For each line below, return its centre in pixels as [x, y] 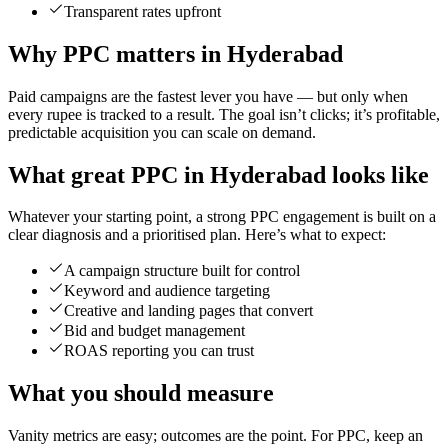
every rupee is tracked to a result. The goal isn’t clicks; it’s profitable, [224, 114]
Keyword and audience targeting [167, 291]
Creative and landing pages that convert [188, 311]
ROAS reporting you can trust [159, 351]
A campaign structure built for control [182, 271]
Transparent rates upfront [142, 11]
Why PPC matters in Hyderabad [175, 53]
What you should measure [141, 393]
